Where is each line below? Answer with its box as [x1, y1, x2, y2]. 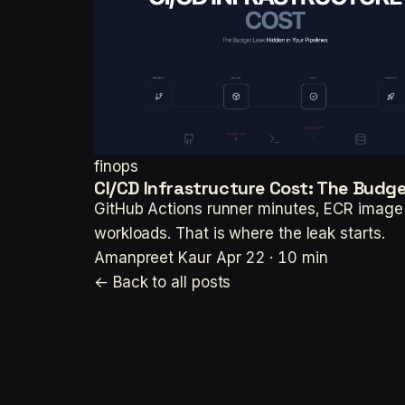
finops [94, 157, 138, 176]
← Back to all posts [94, 273, 231, 292]
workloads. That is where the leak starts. [94, 224, 385, 243]
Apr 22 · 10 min [215, 249, 328, 268]
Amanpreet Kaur [94, 249, 212, 268]
